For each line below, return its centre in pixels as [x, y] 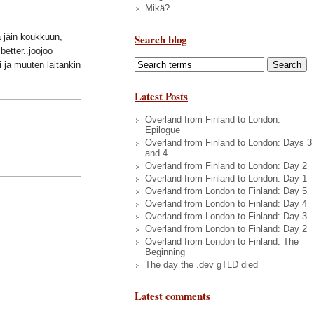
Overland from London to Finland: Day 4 [226, 203]
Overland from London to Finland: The [222, 241]
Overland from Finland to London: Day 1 [226, 178]
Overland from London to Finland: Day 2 [226, 228]
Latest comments [172, 295]
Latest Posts [161, 96]
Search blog [161, 39]
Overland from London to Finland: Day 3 [226, 216]
